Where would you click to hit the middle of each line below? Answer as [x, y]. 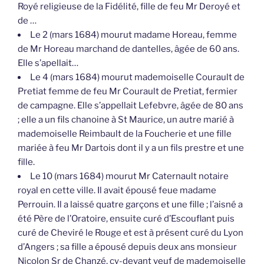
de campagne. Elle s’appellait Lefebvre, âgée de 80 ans [131, 106]
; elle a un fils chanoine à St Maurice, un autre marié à [126, 120]
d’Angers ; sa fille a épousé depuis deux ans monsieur [127, 247]
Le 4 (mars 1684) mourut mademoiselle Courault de [137, 77]
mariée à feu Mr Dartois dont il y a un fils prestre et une [131, 148]
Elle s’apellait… [48, 63]
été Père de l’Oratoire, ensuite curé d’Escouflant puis [126, 219]
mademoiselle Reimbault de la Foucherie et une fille [125, 134]
